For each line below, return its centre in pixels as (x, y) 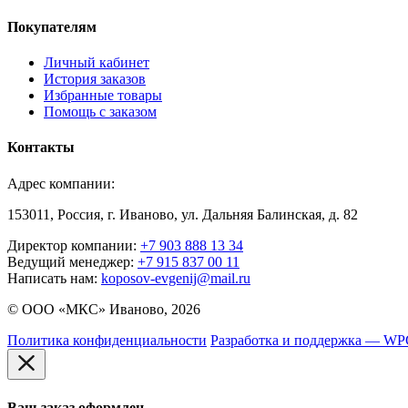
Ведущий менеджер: (71, 261)
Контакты (41, 148)
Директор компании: (72, 245)
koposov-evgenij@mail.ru (176, 278)
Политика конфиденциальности (107, 340)
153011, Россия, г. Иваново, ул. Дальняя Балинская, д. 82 (183, 214)
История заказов (95, 79)
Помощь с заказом (100, 112)
